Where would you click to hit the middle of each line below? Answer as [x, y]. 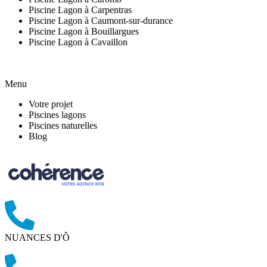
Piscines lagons [57, 115]
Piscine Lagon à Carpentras [80, 10]
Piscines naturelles [63, 126]
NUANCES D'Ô [37, 238]
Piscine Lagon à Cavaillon [78, 42]
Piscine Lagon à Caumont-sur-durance [101, 21]
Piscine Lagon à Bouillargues [84, 32]
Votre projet [51, 104]
